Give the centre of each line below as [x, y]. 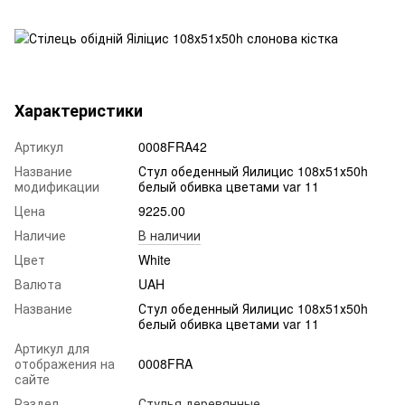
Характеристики [79, 110]
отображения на [65, 363]
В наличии [170, 235]
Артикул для [52, 348]
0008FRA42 [173, 146]
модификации [57, 186]
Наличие [40, 235]
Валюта [38, 283]
